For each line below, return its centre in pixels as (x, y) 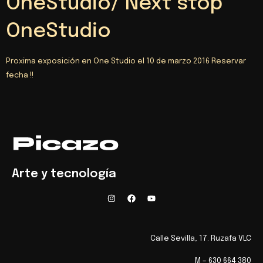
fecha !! (20, 76)
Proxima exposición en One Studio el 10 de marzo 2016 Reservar (126, 62)
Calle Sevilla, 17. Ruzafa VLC (201, 238)
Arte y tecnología (64, 174)
